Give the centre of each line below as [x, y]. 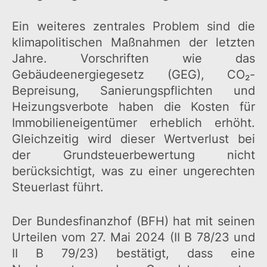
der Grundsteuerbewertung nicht [133, 155]
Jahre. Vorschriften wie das [133, 59]
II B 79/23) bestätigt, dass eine [133, 254]
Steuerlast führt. [58, 187]
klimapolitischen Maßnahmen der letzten [133, 43]
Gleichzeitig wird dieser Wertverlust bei [133, 139]
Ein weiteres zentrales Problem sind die [133, 27]
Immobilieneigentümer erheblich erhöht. [133, 123]
